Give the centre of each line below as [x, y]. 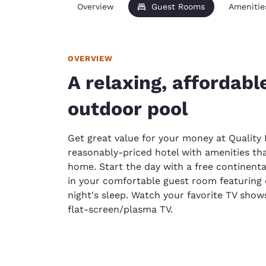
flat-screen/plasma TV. [120, 209]
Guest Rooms [178, 7]
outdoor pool [128, 109]
